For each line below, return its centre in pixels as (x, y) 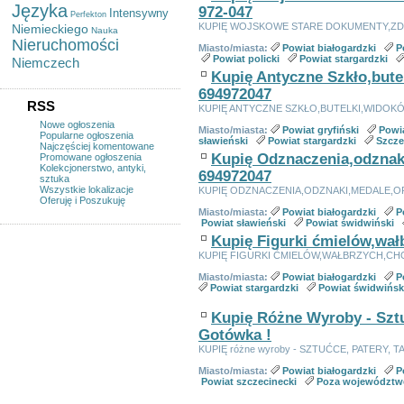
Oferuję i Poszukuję (83, 200)
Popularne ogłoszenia (87, 135)
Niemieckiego (50, 29)
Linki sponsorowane (239, 395)
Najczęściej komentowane (97, 146)
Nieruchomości (65, 45)
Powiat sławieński (243, 223)
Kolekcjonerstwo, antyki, (93, 168)
